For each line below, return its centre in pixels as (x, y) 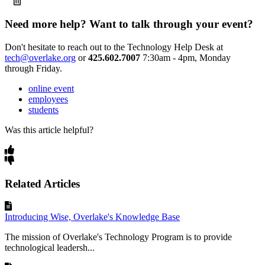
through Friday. (33, 68)
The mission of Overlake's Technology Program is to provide (118, 237)
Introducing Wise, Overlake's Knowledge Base (92, 217)
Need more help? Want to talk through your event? (129, 24)
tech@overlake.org (40, 57)
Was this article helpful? (49, 130)
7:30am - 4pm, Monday (187, 57)
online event (51, 88)
